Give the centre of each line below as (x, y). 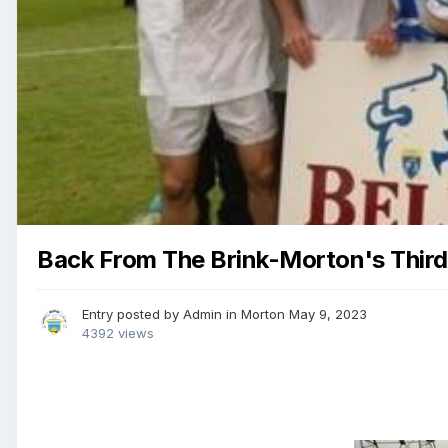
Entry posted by (132, 313)
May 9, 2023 (328, 313)
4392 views (118, 332)
